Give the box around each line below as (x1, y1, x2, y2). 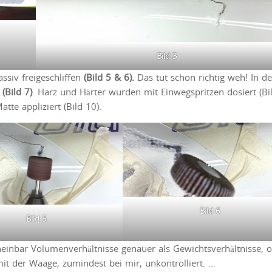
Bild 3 (156, 50, 177, 61)
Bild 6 (200, 205, 220, 217)
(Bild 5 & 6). (84, 70, 134, 83)
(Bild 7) (2, 85, 32, 98)
